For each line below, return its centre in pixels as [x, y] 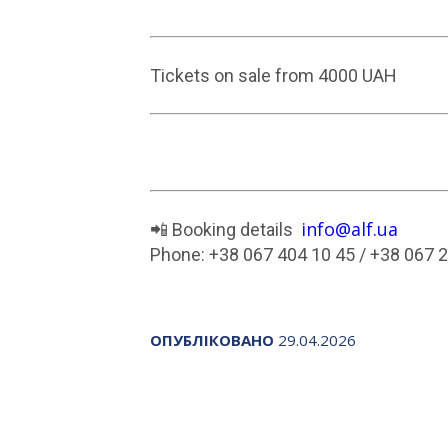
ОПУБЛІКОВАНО [211, 339]
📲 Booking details [225, 229]
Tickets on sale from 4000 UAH [275, 75]
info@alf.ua [349, 229]
